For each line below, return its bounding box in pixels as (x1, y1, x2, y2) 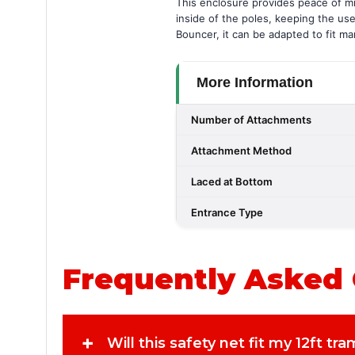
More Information (197, 74, 313, 90)
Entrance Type (191, 206, 263, 219)
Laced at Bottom (191, 175, 273, 188)
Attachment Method (191, 144, 292, 157)
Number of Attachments (191, 113, 311, 126)
